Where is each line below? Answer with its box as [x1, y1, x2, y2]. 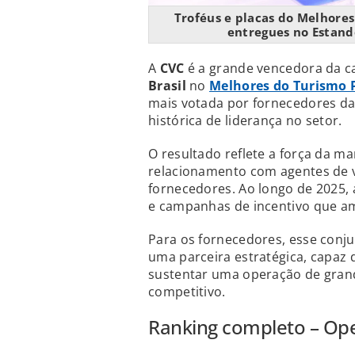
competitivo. [148, 283, 226, 301]
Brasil [148, 77, 186, 95]
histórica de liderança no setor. [148, 112, 342, 130]
